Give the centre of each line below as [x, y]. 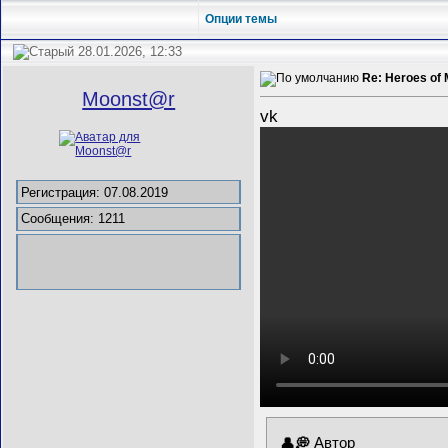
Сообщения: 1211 [73, 219]
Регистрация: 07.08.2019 [95, 192]
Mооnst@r [129, 98]
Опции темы [241, 19]
